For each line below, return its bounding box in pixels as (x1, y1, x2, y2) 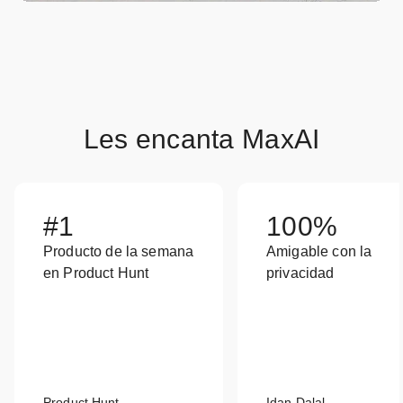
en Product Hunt (43, 265, 149, 281)
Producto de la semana (43, 244, 194, 259)
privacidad (266, 265, 335, 281)
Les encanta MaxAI (83, 124, 320, 154)
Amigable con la (266, 244, 372, 259)
